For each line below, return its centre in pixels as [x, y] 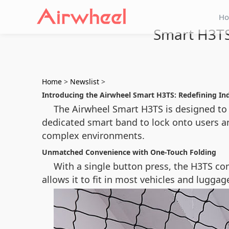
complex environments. [93, 135]
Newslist [85, 82]
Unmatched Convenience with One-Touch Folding [129, 152]
